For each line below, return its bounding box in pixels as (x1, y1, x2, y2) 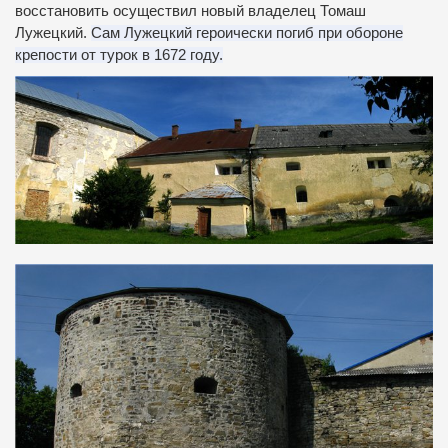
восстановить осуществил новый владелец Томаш (15, 3, 366, 20)
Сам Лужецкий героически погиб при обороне (91, 25, 403, 42)
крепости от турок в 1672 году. (15, 47, 223, 64)
